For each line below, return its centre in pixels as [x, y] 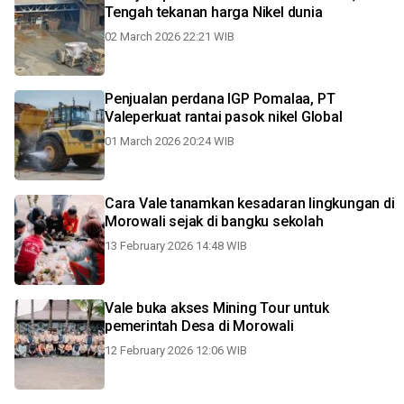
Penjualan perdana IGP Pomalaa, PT [220, 99]
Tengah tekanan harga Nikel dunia [214, 12]
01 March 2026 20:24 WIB [170, 141]
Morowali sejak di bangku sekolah [214, 221]
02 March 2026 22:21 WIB [170, 37]
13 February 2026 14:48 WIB [176, 246]
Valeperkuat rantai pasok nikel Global [224, 117]
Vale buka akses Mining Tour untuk [217, 308]
